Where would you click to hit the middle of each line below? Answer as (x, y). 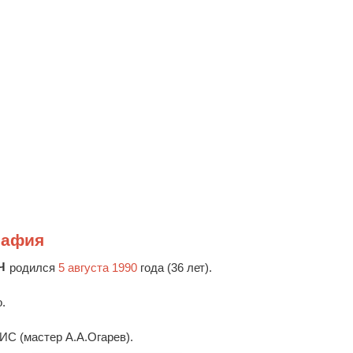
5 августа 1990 (97, 268)
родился (33, 268)
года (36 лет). (174, 268)
